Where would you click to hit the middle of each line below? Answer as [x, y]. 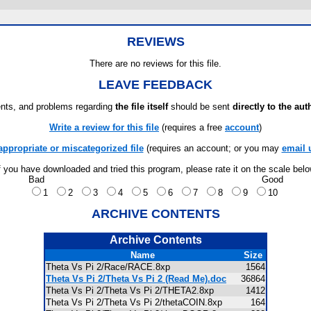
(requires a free [192, 127]
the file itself [142, 107]
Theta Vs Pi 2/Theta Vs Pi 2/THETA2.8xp [134, 291]
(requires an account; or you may [212, 148]
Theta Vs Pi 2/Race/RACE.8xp [112, 267]
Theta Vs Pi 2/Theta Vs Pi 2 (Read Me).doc [136, 279]
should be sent [200, 107]
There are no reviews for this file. [155, 64]
